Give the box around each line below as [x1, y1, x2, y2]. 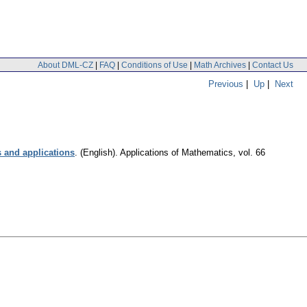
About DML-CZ [38, 60, 93, 70]
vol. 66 [238, 147, 265, 158]
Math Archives [194, 60, 246, 70]
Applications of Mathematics [120, 147, 233, 158]
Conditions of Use [121, 60, 188, 70]
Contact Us [252, 60, 293, 70]
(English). [80, 147, 118, 158]
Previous [208, 78, 243, 89]
